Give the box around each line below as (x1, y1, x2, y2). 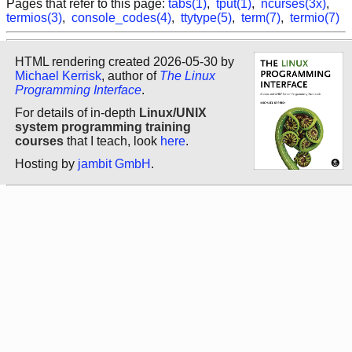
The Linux (159, 68, 215, 82)
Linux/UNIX (139, 105, 207, 119)
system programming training (15, 119, 191, 134)
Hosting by (15, 157, 78, 170)
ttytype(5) (181, 11, 232, 25)
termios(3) (6, 11, 62, 25)
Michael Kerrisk (15, 68, 101, 82)
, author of (101, 68, 159, 82)
